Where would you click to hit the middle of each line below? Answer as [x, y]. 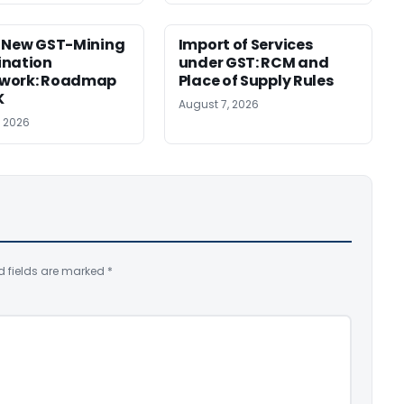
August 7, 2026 [218, 105]
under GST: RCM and [253, 63]
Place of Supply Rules [256, 81]
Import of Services [245, 45]
